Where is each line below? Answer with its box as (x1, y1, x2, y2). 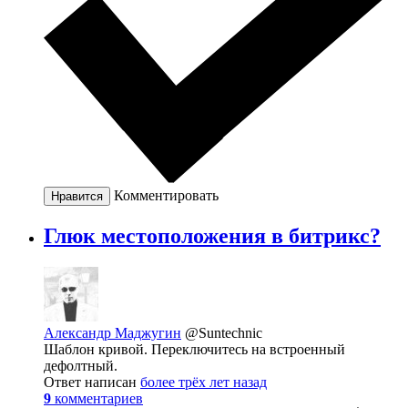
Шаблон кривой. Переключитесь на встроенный (44, 341, 345, 357)
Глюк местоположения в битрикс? (44, 223, 381, 248)
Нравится (51, 189, 103, 203)
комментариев (55, 390, 143, 406)
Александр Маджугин (44, 324, 181, 341)
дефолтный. (44, 357, 117, 373)
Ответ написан (44, 373, 140, 390)
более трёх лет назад (140, 373, 267, 390)
